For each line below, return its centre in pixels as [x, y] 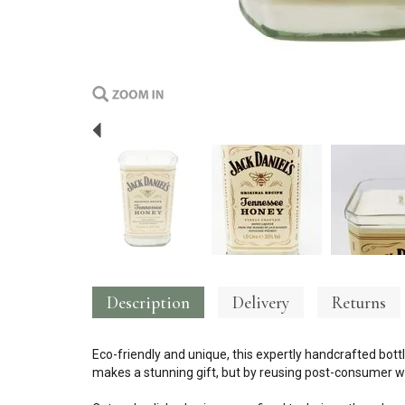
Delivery [261, 302]
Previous [149, 121]
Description [148, 302]
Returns [359, 302]
